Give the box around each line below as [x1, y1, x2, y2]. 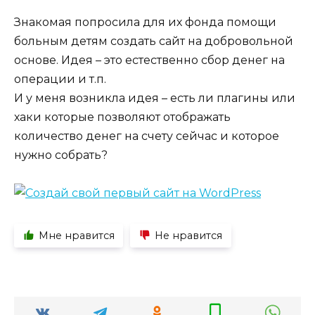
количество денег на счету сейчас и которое [14, 129, 279, 143]
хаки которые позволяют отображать [14, 110, 231, 124]
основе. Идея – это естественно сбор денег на [14, 53, 285, 67]
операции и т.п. [14, 72, 106, 86]
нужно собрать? [14, 148, 108, 162]
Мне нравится [38, 229, 115, 242]
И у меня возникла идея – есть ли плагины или [14, 91, 295, 105]
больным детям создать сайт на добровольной [14, 34, 293, 48]
